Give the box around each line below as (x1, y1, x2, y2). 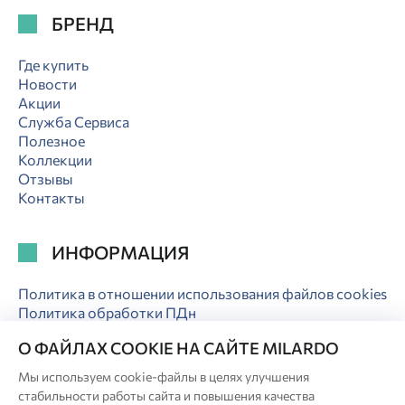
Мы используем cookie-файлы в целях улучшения (18, 369, 309, 384)
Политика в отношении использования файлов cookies (18, 284, 387, 302)
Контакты (18, 188, 85, 206)
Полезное (18, 131, 85, 149)
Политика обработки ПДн (18, 303, 196, 321)
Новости (18, 74, 77, 92)
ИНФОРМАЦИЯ (52, 241, 190, 264)
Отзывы (18, 169, 73, 187)
